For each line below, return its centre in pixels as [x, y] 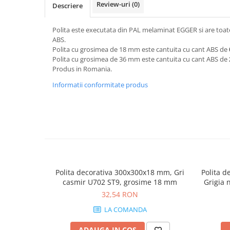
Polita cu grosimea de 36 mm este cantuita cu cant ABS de [141, 59]
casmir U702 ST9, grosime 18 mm [120, 182]
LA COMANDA [124, 209]
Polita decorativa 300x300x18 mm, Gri [120, 172]
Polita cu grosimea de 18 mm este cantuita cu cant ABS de [141, 49]
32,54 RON [120, 194]
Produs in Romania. [82, 69]
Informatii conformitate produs [100, 84]
